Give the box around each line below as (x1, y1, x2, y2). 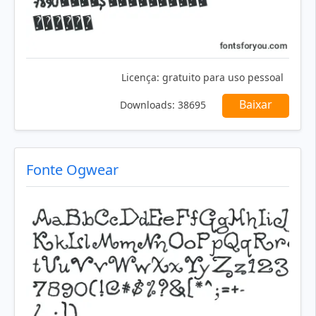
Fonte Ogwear (26, 160, 119, 180)
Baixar (239, 97, 272, 113)
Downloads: (120, 98, 175, 112)
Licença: (121, 71, 159, 85)
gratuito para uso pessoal (159, 71, 284, 85)
